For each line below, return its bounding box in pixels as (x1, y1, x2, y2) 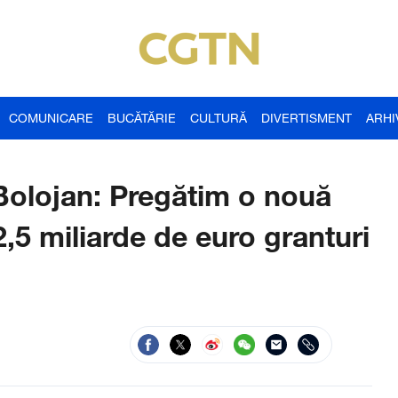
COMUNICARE (9, 110, 93, 125)
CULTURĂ (190, 110, 247, 125)
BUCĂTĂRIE (107, 110, 176, 125)
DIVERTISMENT (261, 110, 352, 125)
